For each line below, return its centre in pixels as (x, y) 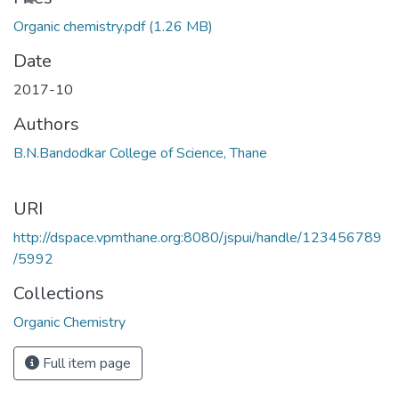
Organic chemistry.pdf (79, 26)
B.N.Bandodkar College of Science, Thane (140, 153)
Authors (46, 124)
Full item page (85, 363)
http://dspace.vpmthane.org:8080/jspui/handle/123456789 (198, 237)
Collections (59, 293)
